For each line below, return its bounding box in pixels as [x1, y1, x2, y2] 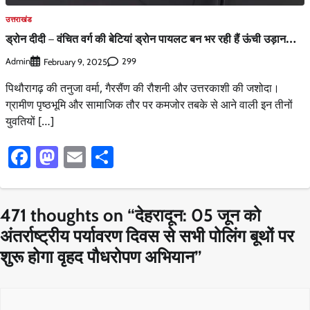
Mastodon [58, 143, 153, 170]
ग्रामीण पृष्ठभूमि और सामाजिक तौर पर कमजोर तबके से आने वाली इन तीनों [6, 96, 293, 112]
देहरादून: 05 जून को [135, 203, 261, 226]
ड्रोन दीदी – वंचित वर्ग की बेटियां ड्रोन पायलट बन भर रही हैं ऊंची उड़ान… [6, 31, 296, 47]
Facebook [30, 143, 120, 170]
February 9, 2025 [44, 56, 107, 67]
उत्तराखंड [6, 14, 33, 24]
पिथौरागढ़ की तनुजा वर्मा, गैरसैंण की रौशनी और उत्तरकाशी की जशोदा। [6, 80, 280, 95]
